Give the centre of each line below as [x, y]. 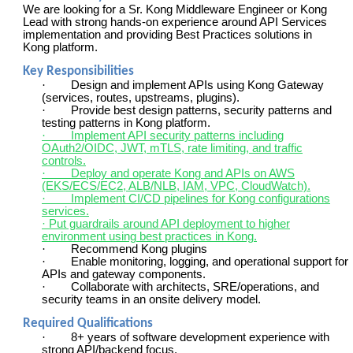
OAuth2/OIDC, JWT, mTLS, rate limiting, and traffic [172, 148]
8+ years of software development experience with [200, 338]
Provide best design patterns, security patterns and [201, 110]
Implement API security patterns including [177, 135]
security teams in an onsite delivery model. [151, 299]
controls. [64, 160]
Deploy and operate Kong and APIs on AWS [183, 173]
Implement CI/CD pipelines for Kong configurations [201, 198]
